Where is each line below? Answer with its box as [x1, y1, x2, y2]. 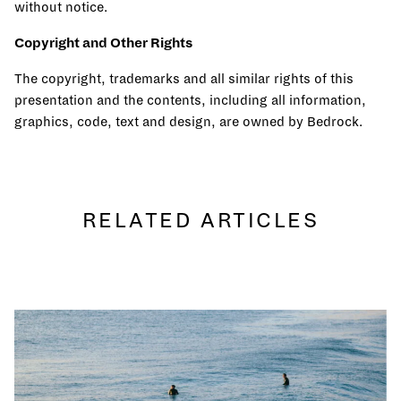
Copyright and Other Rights [14, 35, 192, 50]
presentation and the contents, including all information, [14, 92, 366, 107]
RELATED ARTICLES [81, 209, 320, 232]
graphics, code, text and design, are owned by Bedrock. [14, 114, 363, 129]
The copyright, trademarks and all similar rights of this [14, 71, 354, 86]
